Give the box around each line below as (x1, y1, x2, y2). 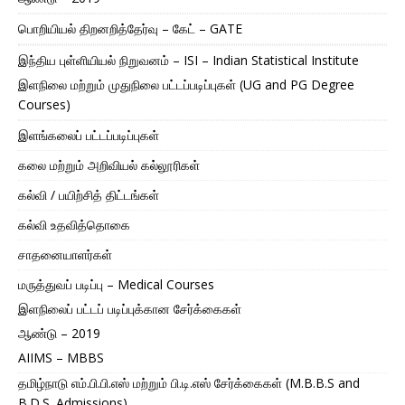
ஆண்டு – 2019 (18, 324, 100, 342)
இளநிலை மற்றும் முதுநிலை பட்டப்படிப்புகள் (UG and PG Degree (18, 75, 354, 93)
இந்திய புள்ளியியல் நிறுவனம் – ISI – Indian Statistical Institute (18, 51, 359, 69)
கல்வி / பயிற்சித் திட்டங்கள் (18, 185, 159, 203)
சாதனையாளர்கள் (18, 245, 112, 263)
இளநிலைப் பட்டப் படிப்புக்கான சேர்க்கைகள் (18, 299, 241, 317)
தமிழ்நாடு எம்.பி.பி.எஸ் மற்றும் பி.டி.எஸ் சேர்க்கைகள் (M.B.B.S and (18, 373, 360, 391)
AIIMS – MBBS (18, 348, 104, 366)
